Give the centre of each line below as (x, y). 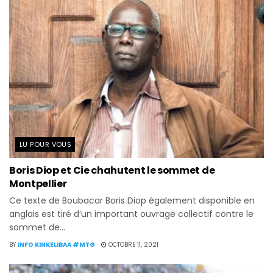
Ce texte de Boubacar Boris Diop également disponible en (132, 200)
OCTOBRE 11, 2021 (133, 244)
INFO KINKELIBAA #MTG (56, 244)
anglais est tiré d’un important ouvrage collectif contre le (131, 214)
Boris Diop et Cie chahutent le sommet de (112, 170)
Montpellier (38, 183)
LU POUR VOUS (46, 144)
